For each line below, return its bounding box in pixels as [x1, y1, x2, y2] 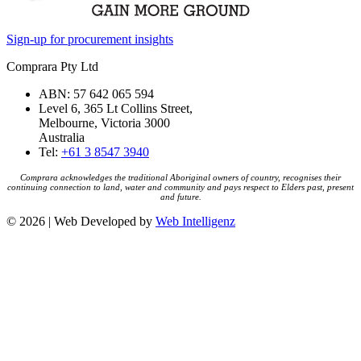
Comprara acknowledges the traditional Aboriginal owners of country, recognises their [20, 172, 341, 182]
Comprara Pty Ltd [6, 59, 98, 73]
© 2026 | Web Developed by [6, 214, 156, 228]
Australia [39, 130, 85, 144]
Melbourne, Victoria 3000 [39, 115, 170, 130]
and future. [160, 191, 201, 201]
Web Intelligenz [156, 214, 235, 228]
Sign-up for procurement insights [6, 31, 173, 46]
